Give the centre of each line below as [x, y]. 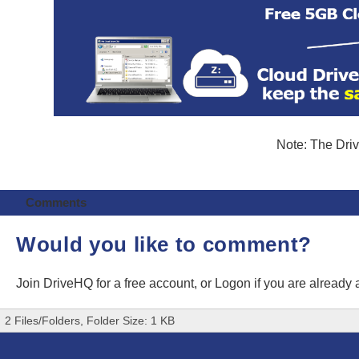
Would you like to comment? [164, 244]
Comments [56, 202]
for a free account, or [155, 283]
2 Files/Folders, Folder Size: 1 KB [90, 321]
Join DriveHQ [56, 283]
